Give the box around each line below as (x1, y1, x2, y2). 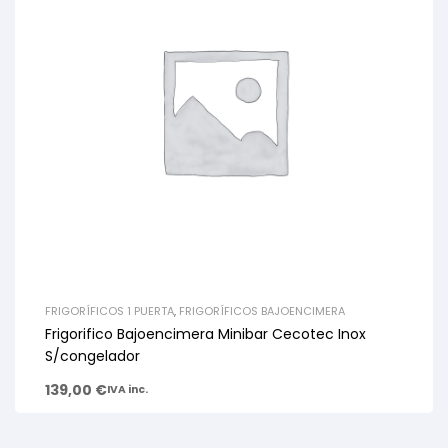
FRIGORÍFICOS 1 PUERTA (45, 302, 174, 319)
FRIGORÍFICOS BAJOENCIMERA (179, 302, 345, 319)
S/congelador (45, 345, 140, 366)
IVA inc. (107, 381, 148, 397)
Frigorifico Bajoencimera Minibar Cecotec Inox (45, 323, 366, 344)
